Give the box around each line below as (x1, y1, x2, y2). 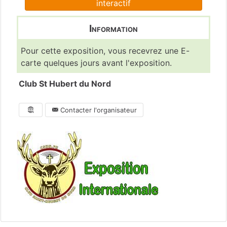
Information (89, 22, 138, 34)
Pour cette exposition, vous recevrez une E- (21, 46, 190, 56)
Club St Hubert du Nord (19, 79, 111, 89)
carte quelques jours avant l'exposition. (21, 58, 172, 68)
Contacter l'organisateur (58, 106, 137, 115)
